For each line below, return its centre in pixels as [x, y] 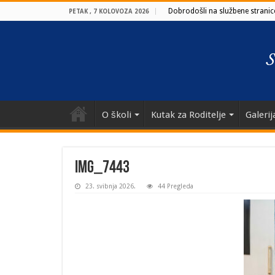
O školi [117, 115]
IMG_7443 [102, 168]
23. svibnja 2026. [110, 186]
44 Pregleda [176, 186]
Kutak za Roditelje [188, 115]
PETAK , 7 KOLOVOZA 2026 [109, 11]
